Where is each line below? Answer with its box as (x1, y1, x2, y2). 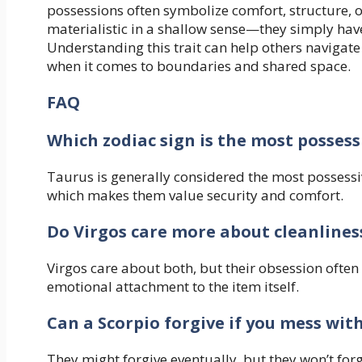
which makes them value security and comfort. (47, 185, 343, 204)
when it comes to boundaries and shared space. (47, 56, 351, 75)
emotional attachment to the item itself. (47, 276, 299, 296)
